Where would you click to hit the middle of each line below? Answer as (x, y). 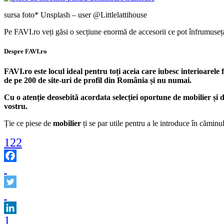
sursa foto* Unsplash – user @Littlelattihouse (75, 15)
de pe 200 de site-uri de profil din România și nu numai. (98, 80)
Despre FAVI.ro (25, 51)
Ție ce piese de (28, 123)
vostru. (16, 106)
